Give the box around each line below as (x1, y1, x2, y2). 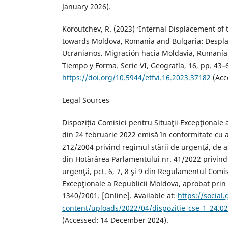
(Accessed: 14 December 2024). (62, 215, 168, 225)
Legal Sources (62, 95, 109, 105)
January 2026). (62, 2, 111, 12)
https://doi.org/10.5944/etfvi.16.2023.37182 (62, 73, 211, 83)
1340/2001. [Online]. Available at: (62, 191, 178, 201)
